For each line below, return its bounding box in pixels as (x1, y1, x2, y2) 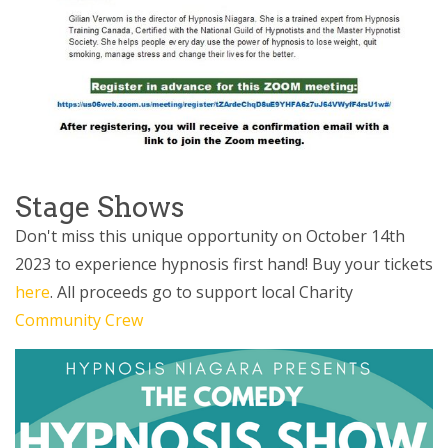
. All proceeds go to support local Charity (50, 281, 353, 304)
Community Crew (15, 309, 143, 332)
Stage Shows (15, 190, 184, 225)
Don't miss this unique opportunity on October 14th (15, 225, 405, 248)
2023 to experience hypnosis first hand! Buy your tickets (15, 253, 433, 276)
